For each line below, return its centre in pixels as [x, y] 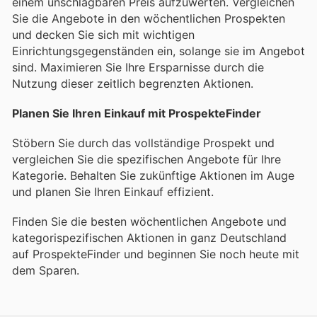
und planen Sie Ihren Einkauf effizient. [113, 191]
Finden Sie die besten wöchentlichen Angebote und [149, 222]
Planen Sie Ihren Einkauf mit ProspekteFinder [137, 113]
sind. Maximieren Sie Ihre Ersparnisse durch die [138, 67]
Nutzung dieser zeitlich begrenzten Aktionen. [133, 83]
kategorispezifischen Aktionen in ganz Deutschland [149, 238]
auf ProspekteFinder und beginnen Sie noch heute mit [156, 254]
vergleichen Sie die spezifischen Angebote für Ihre [146, 159]
